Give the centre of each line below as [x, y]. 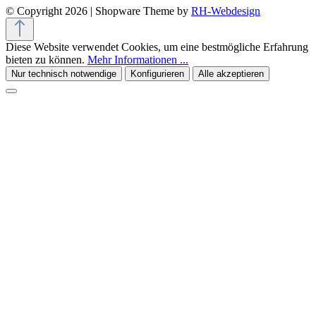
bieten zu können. [47, 60]
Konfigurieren [157, 74]
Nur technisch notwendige [64, 74]
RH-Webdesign [226, 11]
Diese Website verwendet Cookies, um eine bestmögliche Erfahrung [157, 47]
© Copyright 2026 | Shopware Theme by [98, 11]
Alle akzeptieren [231, 74]
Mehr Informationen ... [138, 60]
